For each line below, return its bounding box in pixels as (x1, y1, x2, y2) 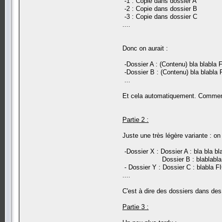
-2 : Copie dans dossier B (122, 4, 197, 12)
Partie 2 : (122, 115, 149, 123)
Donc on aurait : (122, 44, 168, 52)
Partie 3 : (122, 203, 149, 211)
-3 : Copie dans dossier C (122, 12, 197, 20)
